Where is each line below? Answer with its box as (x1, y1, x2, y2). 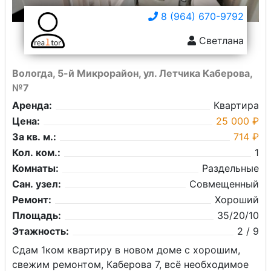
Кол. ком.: (12, 146, 60, 158)
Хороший (215, 194, 259, 206)
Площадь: (12, 209, 61, 221)
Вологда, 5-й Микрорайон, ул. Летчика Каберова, (12, 67, 252, 79)
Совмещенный (189, 178, 259, 190)
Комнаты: (12, 162, 59, 174)
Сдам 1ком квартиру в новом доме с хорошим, (12, 244, 240, 256)
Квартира (214, 99, 259, 111)
